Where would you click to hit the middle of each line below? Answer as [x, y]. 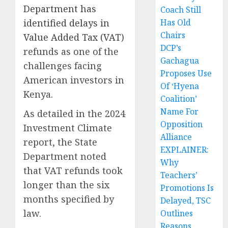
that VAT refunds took [73, 170]
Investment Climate [68, 127]
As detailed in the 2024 [74, 113]
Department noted [65, 156]
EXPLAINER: [185, 150]
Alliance [176, 137]
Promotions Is [187, 188]
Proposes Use [186, 74]
